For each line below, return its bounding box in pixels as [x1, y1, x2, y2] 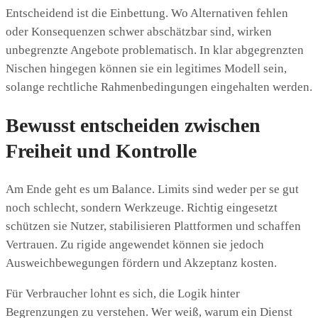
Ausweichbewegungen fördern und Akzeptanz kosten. [6, 256, 277, 270]
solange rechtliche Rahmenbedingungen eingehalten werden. [6, 80, 312, 94]
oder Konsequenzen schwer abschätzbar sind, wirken [6, 25, 272, 38]
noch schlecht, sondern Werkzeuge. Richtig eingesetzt [6, 201, 278, 215]
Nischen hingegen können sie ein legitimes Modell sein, [6, 62, 287, 75]
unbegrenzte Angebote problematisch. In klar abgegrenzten [6, 43, 304, 57]
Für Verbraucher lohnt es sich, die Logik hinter [6, 287, 240, 301]
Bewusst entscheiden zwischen [6, 114, 261, 137]
